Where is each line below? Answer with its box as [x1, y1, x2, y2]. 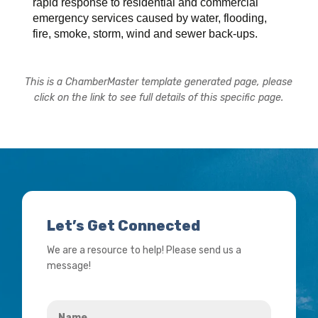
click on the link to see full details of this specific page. [34, 91, 284, 104]
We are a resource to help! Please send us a [47, 243, 242, 256]
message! [47, 259, 92, 272]
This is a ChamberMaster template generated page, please [25, 75, 293, 88]
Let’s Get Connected [47, 216, 201, 234]
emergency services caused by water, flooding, [33, 11, 268, 24]
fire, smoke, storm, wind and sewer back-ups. [33, 27, 258, 40]
